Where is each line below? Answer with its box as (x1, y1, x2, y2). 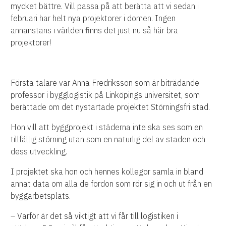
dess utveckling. (11, 146, 68, 156)
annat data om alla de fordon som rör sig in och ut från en (11, 178, 212, 189)
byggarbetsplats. (11, 190, 71, 201)
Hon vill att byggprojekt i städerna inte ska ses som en (11, 122, 203, 132)
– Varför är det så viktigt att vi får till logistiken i (11, 210, 179, 221)
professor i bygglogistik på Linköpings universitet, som (11, 89, 200, 100)
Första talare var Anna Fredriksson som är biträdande (11, 77, 200, 88)
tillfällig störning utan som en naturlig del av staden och (11, 134, 206, 144)
